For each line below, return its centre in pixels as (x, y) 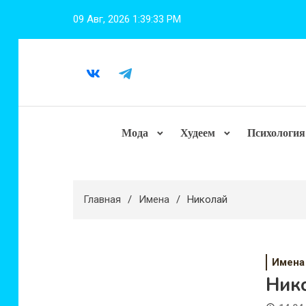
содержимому (51, 45)
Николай (207, 199)
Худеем (198, 133)
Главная (102, 199)
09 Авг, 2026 (101, 19)
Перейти (38, 8)
